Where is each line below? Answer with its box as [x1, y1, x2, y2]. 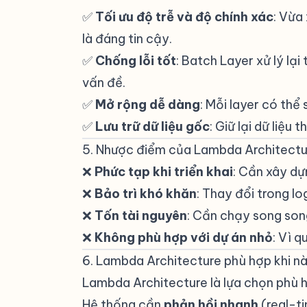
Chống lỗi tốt [95, 53, 176, 69]
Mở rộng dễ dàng [95, 97, 200, 112]
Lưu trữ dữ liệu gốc [95, 119, 210, 134]
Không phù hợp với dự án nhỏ [95, 230, 273, 245]
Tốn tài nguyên [95, 208, 187, 223]
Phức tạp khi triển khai [95, 164, 233, 180]
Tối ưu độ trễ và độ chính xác [95, 9, 273, 25]
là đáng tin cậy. [82, 31, 172, 47]
